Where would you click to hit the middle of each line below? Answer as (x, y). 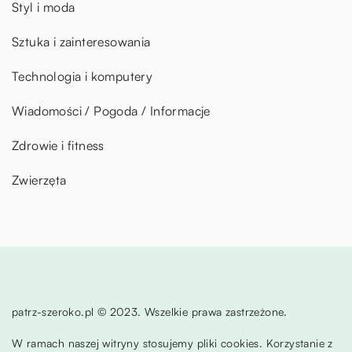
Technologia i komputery (82, 77)
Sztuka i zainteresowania (81, 42)
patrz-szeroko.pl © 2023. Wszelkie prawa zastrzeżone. (150, 312)
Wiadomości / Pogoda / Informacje (111, 111)
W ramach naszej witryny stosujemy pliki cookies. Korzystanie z (172, 343)
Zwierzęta (39, 180)
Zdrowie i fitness (58, 146)
